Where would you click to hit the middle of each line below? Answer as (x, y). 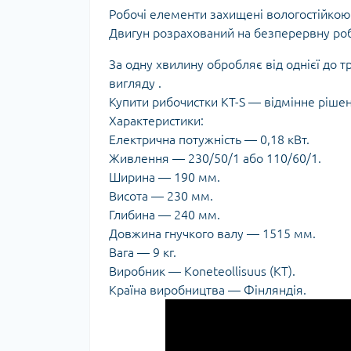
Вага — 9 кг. (143, 252)
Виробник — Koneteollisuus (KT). (202, 271)
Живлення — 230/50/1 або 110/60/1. (215, 158)
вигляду (132, 83)
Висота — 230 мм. (161, 196)
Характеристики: (156, 121)
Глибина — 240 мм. (165, 215)
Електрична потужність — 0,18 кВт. (209, 139)
